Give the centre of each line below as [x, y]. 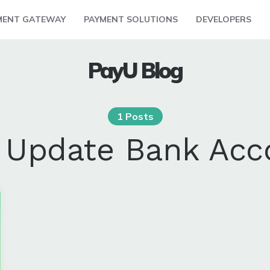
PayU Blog [135, 70]
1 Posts [135, 116]
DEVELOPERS [223, 19]
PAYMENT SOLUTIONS [130, 19]
